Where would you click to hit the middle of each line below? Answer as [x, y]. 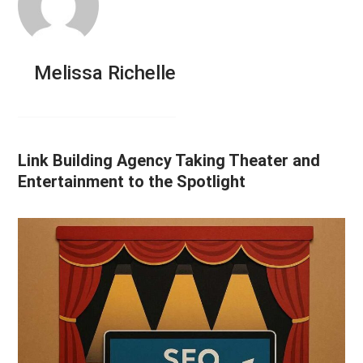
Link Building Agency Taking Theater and [169, 160]
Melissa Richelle [105, 73]
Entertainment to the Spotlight [132, 181]
